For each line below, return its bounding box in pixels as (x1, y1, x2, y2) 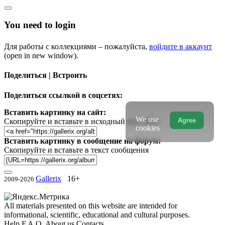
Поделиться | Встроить (4, 71, 87, 80)
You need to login (4, 19, 76, 30)
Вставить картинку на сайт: (4, 107, 106, 117)
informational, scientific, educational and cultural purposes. (4, 210, 190, 219)
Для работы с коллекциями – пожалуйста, (4, 42, 149, 51)
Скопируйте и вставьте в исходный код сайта (4, 117, 159, 126)
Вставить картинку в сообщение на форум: (4, 136, 161, 145)
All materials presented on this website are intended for (4, 201, 177, 210)
